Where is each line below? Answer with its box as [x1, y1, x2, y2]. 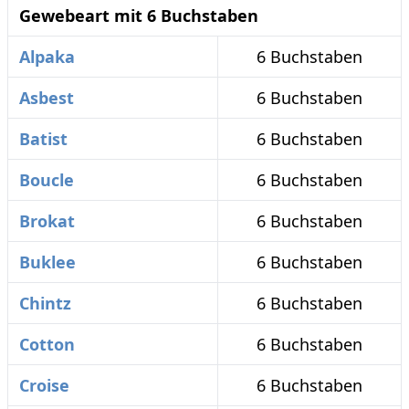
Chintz [19, 292, 71, 314]
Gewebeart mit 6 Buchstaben [19, 5, 258, 26]
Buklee [19, 251, 76, 273]
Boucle [19, 169, 74, 191]
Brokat [19, 210, 75, 232]
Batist [19, 128, 68, 150]
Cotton [19, 333, 75, 355]
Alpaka [19, 46, 75, 68]
